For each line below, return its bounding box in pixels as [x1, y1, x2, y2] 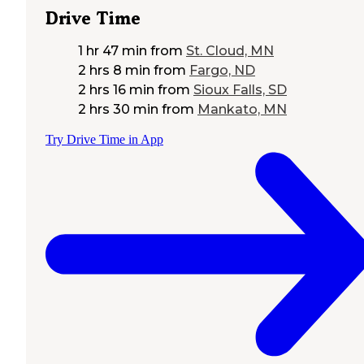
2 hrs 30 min [78, 102, 158, 118]
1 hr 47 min [78, 43, 147, 59]
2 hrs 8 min [78, 63, 150, 79]
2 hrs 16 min [78, 82, 154, 98]
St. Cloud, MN [186, 43, 274, 59]
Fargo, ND [189, 63, 255, 79]
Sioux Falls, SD [193, 82, 287, 98]
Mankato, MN [197, 102, 287, 118]
